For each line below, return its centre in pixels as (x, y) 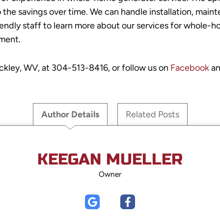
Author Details (70, 115)
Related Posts (152, 115)
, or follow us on (139, 68)
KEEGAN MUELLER (110, 160)
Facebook (190, 68)
